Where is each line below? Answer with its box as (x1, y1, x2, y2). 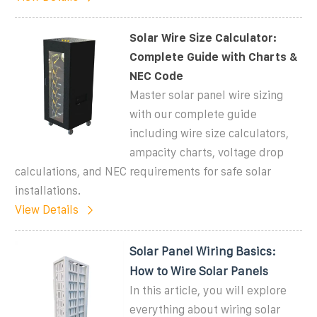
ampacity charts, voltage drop (129, 146, 284, 158)
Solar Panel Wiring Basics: (129, 244, 277, 258)
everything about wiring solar (129, 303, 281, 316)
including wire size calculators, (129, 127, 289, 139)
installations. (15, 184, 81, 197)
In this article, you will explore (129, 284, 287, 296)
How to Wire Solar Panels (129, 264, 269, 277)
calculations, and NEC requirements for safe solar (15, 165, 271, 178)
